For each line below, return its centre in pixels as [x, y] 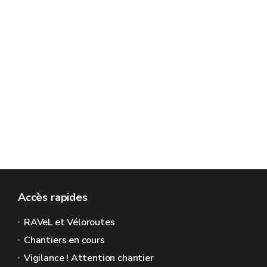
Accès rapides [53, 197]
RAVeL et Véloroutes [69, 222]
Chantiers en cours [64, 240]
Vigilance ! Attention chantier [89, 258]
